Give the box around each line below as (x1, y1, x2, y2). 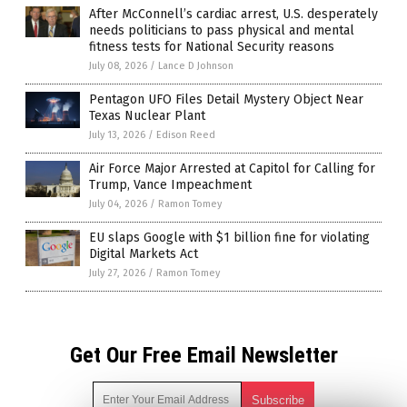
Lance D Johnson (158, 60, 233, 73)
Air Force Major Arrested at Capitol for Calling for (89, 161, 375, 177)
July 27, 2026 (89, 267, 145, 280)
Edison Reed (156, 129, 215, 142)
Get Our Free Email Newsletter (69, 342, 338, 369)
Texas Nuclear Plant (89, 108, 205, 124)
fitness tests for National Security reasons (89, 39, 334, 55)
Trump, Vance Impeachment (89, 177, 252, 194)
